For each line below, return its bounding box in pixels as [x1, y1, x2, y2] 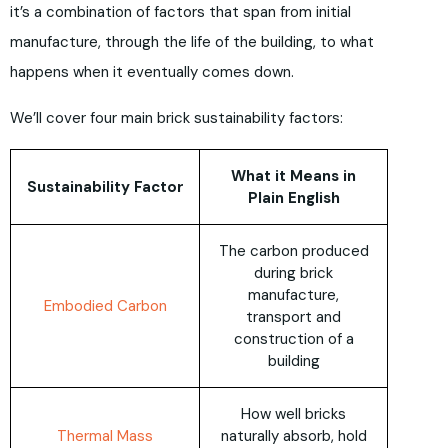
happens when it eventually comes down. [10, 62, 294, 83]
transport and [246, 307, 341, 328]
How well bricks [241, 404, 346, 425]
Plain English [247, 188, 340, 209]
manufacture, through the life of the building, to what [10, 32, 374, 53]
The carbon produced [218, 241, 369, 262]
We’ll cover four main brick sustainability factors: [10, 108, 343, 129]
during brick [254, 263, 333, 284]
